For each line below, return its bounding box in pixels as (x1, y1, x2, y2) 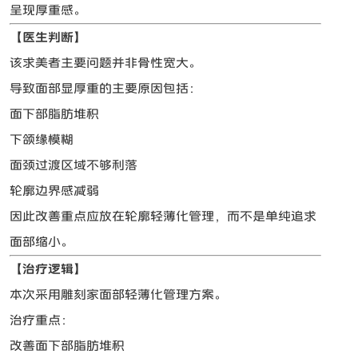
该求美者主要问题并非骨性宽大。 (10, 56, 202, 70)
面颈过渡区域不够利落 (10, 158, 138, 173)
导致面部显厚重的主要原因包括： (10, 82, 202, 96)
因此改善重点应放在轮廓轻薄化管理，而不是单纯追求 (10, 209, 317, 224)
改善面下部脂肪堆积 (10, 339, 125, 353)
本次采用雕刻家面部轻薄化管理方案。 (10, 288, 228, 302)
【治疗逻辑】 (10, 262, 87, 276)
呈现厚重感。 (10, 3, 87, 18)
